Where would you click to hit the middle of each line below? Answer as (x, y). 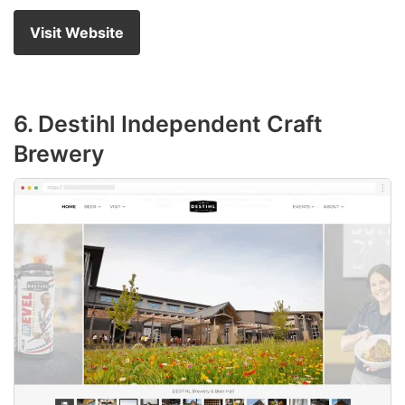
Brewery (59, 154)
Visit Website (77, 33)
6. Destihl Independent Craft (168, 124)
